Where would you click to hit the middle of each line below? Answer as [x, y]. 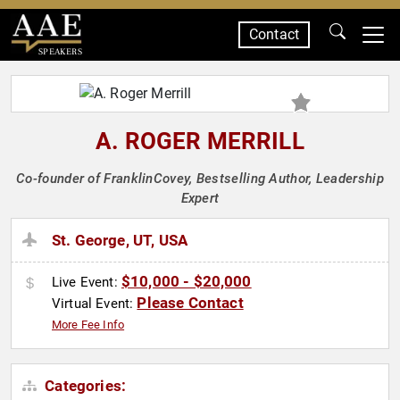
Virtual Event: [95, 304]
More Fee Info [88, 325]
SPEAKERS [60, 51]
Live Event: [87, 283]
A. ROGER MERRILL [200, 141]
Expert [200, 198]
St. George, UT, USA [120, 241]
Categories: [84, 386]
